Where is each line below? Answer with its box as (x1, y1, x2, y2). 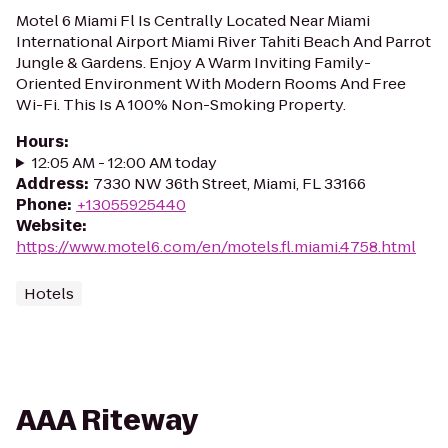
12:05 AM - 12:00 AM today (31, 152, 217, 173)
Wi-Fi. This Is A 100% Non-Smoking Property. (16, 94, 346, 115)
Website (16, 215, 82, 236)
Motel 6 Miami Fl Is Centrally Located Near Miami (16, 10, 370, 31)
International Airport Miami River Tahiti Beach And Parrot (16, 31, 431, 52)
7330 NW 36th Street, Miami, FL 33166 (93, 173, 366, 194)
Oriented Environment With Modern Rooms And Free (16, 73, 406, 94)
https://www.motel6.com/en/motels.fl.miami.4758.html (16, 236, 416, 257)
